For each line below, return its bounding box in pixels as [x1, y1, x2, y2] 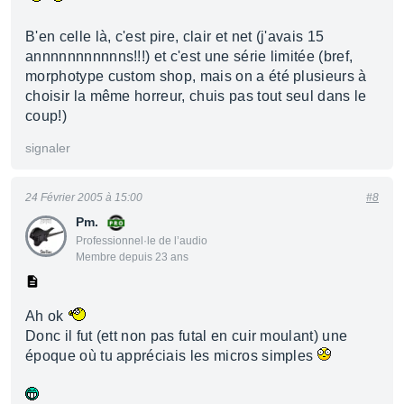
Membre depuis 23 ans [76, 251, 188, 263]
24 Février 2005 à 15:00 [25, 191, 142, 204]
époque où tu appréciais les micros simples [25, 348, 317, 363]
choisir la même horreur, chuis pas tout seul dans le [25, 88, 367, 104]
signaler [25, 141, 70, 155]
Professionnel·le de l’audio [76, 234, 207, 247]
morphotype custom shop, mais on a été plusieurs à [25, 69, 367, 84]
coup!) [25, 108, 67, 124]
